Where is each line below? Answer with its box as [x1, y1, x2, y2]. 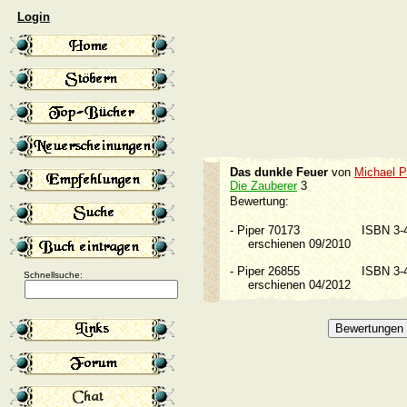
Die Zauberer [230, 179, 297, 193]
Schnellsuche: [24, 270, 83, 280]
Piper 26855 [237, 264, 311, 278]
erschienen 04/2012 [237, 278, 362, 292]
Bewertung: [230, 194, 289, 208]
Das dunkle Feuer [230, 165, 328, 179]
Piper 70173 [237, 223, 311, 237]
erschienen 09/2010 [237, 237, 362, 251]
